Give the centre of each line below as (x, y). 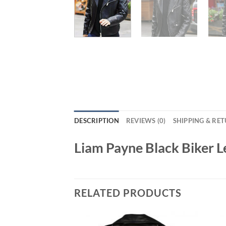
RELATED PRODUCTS (128, 192)
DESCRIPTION (97, 121)
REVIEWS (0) (146, 121)
